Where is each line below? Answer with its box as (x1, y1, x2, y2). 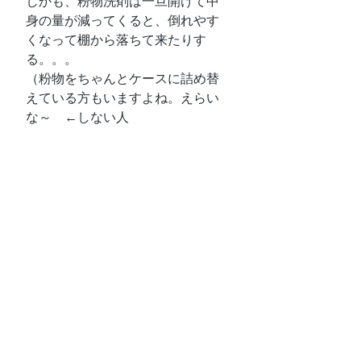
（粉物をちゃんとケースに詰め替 (26, 70, 219, 86)
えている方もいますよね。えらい (26, 89, 219, 106)
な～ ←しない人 (26, 109, 129, 125)
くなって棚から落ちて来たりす (26, 31, 206, 48)
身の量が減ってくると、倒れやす (26, 12, 219, 28)
